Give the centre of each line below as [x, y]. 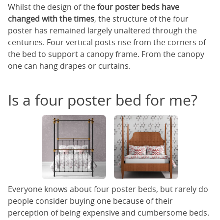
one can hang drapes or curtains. [69, 66]
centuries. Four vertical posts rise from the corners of [107, 42]
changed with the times [51, 19]
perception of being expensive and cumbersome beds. [109, 212]
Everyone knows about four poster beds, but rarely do [108, 189]
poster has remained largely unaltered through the [102, 31]
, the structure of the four [141, 19]
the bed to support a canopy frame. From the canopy [106, 54]
